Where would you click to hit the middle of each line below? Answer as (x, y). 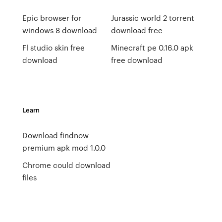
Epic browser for (52, 18)
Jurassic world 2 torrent (152, 18)
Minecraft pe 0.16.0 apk (152, 48)
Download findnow (55, 135)
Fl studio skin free (53, 48)
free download (137, 60)
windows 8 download (59, 30)
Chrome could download (66, 165)
